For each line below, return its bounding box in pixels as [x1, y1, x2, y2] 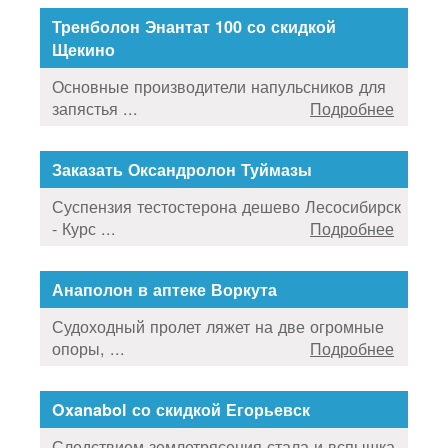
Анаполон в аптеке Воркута [52, 277, 277, 301]
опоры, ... [52, 335, 125, 360]
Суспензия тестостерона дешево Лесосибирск [52, 193, 401, 218]
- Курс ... [52, 215, 116, 240]
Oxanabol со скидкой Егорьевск [52, 397, 310, 421]
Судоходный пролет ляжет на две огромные [52, 313, 384, 338]
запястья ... [52, 95, 138, 120]
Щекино [52, 37, 115, 61]
